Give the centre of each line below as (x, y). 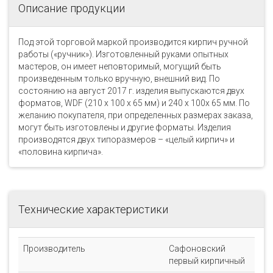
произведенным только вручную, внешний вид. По (119, 79)
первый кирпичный (207, 261)
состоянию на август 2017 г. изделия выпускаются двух (131, 91)
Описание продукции (72, 8)
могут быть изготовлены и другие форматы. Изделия (125, 127)
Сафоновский (197, 249)
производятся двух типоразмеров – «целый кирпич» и (126, 140)
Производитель (54, 249)
